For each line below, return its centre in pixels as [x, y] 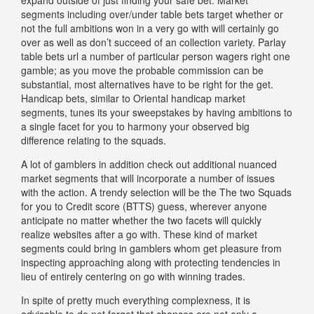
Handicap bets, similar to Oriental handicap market [133, 98]
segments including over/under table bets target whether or [152, 14]
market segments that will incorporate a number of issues [148, 178]
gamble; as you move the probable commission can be [142, 70]
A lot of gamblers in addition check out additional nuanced [149, 164]
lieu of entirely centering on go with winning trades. [133, 276]
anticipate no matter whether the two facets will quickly [141, 220]
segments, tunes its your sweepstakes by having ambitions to [157, 112]
